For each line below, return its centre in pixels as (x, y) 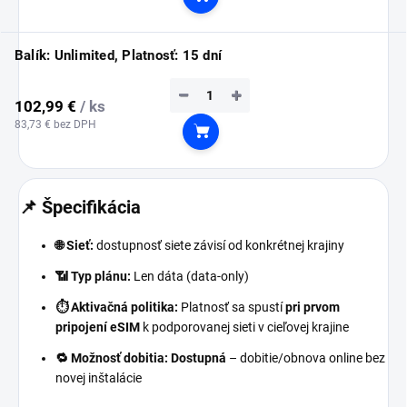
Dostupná (199, 358)
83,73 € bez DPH (55, 124)
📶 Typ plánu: (93, 277)
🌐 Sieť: (76, 246)
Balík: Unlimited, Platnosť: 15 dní (119, 56)
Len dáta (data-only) (190, 277)
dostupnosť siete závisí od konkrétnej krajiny (220, 246)
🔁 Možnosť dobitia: (112, 358)
